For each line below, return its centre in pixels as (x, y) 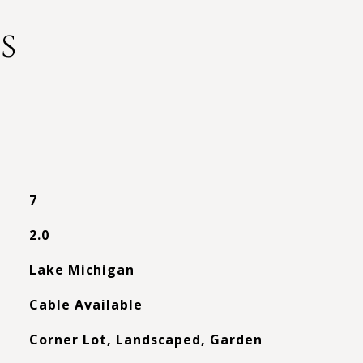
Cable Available (85, 305)
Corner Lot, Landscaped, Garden (145, 340)
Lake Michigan (81, 270)
